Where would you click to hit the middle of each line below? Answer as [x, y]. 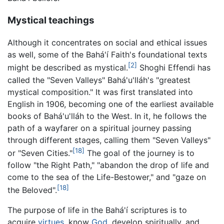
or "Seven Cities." [40, 153]
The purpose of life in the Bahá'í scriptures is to [97, 210]
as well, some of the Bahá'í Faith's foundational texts [107, 55]
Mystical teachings [51, 20]
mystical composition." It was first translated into [100, 92]
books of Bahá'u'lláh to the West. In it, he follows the [107, 116]
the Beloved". [32, 190]
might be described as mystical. [68, 68]
